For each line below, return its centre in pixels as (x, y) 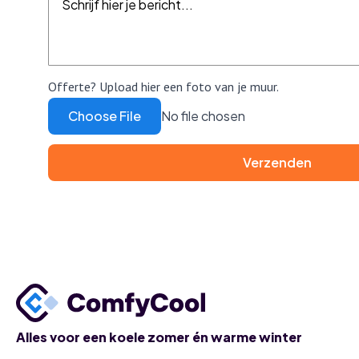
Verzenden (277, 162)
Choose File (105, 116)
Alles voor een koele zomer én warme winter (159, 337)
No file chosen (203, 116)
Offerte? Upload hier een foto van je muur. (163, 87)
